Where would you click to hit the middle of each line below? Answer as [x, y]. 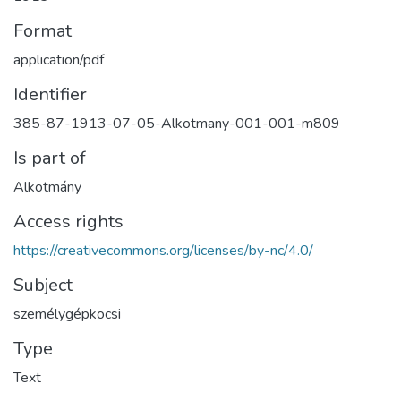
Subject [43, 285]
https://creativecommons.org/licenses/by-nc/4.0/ [163, 251]
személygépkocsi [67, 314]
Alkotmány [47, 187]
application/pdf [59, 60]
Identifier [50, 94]
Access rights [68, 222]
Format [43, 31]
